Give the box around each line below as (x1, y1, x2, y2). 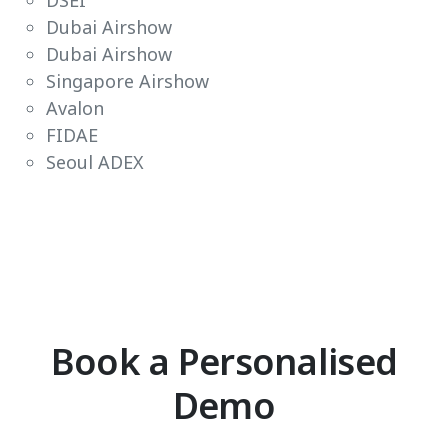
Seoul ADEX (46, 150, 144, 174)
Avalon (46, 96, 104, 120)
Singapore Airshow (46, 69, 209, 93)
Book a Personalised (50, 337, 398, 386)
